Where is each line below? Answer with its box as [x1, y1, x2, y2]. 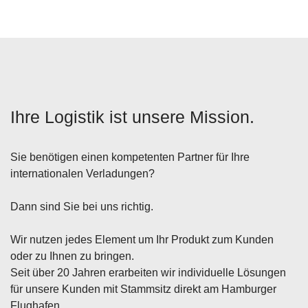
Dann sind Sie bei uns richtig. [10, 200, 153, 212]
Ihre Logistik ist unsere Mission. [10, 107, 254, 126]
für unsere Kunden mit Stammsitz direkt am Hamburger [10, 283, 276, 295]
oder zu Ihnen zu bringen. [10, 250, 134, 262]
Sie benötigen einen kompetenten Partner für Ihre [10, 151, 250, 163]
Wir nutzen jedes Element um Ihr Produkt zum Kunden [10, 233, 274, 245]
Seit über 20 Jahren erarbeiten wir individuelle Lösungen [10, 266, 286, 278]
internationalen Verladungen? [10, 167, 155, 179]
